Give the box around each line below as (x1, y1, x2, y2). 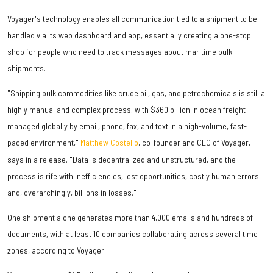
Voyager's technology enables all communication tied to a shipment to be (7, 13, 257, 24)
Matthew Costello (80, 136, 138, 147)
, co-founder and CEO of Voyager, (138, 136, 250, 147)
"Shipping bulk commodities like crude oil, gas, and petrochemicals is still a (7, 87, 265, 98)
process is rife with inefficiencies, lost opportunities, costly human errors (7, 170, 259, 181)
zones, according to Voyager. (7, 244, 106, 255)
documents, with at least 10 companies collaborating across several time (7, 228, 258, 239)
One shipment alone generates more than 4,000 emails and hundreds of (7, 211, 253, 222)
